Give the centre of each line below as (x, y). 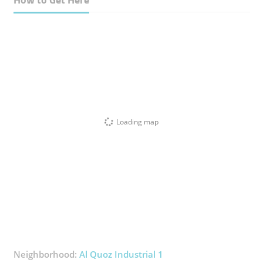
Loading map (137, 122)
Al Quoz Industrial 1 (121, 254)
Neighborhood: (46, 254)
